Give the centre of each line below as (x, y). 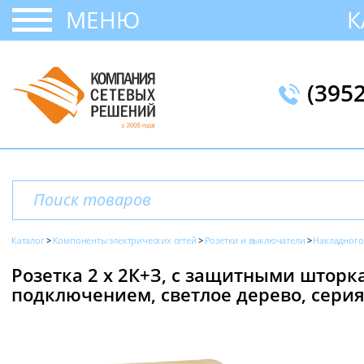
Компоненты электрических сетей (124, 240)
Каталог (28, 240)
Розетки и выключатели (255, 240)
